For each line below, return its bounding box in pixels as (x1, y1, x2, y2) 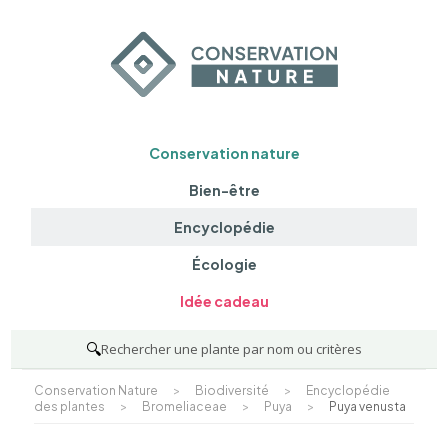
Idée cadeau (179, 292, 269, 311)
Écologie (191, 255, 257, 274)
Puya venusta (328, 398, 406, 414)
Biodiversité (194, 382, 269, 398)
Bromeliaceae (141, 398, 227, 414)
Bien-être (188, 180, 260, 199)
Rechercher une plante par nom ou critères (101, 339, 362, 358)
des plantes (33, 398, 105, 414)
